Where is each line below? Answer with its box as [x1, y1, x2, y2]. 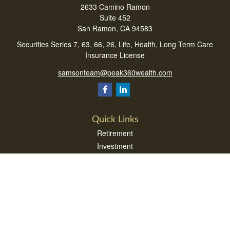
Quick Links [91, 114, 139, 124]
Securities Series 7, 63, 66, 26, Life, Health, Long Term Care [17, 39, 213, 49]
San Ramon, [78, 23, 118, 33]
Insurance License [85, 50, 145, 60]
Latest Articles [92, 217, 138, 228]
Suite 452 [100, 12, 130, 23]
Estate [105, 153, 125, 164]
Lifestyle [102, 204, 128, 215]
